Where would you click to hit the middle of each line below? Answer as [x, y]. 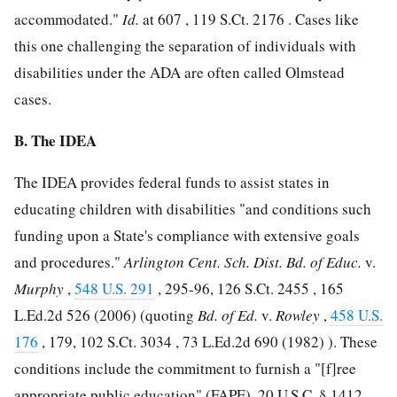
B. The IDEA [55, 141]
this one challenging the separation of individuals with [185, 46]
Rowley [300, 315]
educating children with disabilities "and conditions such [193, 209]
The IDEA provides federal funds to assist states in [172, 183]
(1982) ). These [328, 342]
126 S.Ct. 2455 [263, 289]
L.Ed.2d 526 [52, 315]
